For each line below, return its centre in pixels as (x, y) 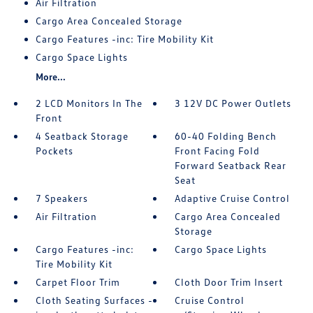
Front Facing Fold (218, 150)
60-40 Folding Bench (226, 136)
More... (50, 76)
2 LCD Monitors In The (89, 103)
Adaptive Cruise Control (233, 198)
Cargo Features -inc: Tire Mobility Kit (124, 38)
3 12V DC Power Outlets (233, 103)
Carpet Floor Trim (78, 282)
